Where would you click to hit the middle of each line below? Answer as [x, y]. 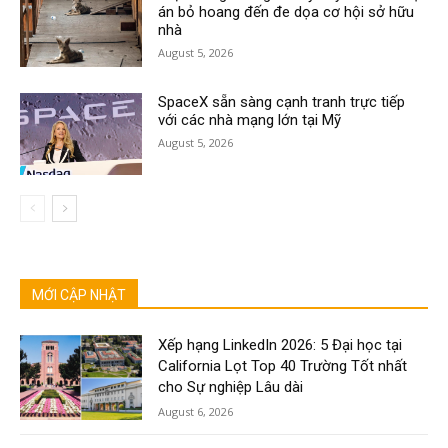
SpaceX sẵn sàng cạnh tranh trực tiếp [282, 101]
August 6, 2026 [196, 411]
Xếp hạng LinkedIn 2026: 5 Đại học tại [280, 344]
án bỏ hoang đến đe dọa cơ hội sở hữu [286, 11]
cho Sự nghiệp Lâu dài [231, 386]
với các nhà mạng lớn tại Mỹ [250, 119]
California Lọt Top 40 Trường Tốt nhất [283, 365]
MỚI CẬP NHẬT [79, 294]
